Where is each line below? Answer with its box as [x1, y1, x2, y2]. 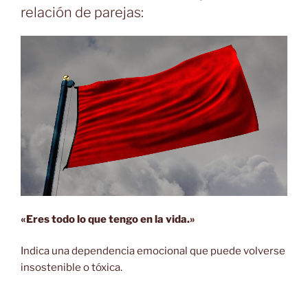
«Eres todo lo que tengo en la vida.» [21, 212, 195, 225]
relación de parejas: [21, 3, 144, 21]
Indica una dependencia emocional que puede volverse [21, 245, 285, 258]
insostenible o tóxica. [21, 261, 122, 274]
